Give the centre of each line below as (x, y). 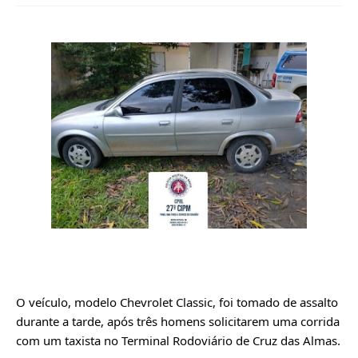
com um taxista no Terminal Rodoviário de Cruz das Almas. (178, 340)
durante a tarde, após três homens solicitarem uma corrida (178, 321)
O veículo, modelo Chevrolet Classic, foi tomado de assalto (177, 302)
